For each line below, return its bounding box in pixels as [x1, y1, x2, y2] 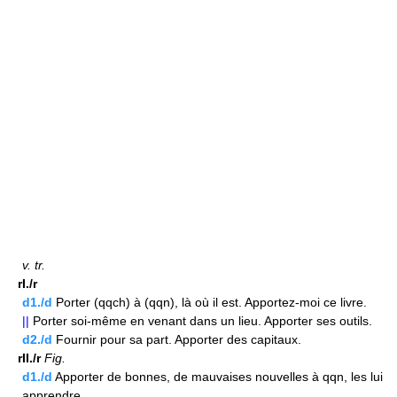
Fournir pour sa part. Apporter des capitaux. [52, 332, 301, 347]
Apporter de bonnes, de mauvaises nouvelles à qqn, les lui [52, 370, 383, 385]
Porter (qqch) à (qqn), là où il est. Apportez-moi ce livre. [52, 295, 367, 310]
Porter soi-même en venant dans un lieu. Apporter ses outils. [29, 314, 372, 329]
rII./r [18, 351, 41, 366]
